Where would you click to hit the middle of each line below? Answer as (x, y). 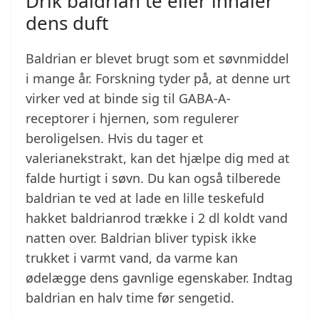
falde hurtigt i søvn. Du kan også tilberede (153, 178)
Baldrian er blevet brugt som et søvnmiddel (157, 59)
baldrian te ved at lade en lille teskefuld (145, 198)
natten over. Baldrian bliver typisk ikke (141, 238)
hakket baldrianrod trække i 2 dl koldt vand (157, 218)
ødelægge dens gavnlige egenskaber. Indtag (159, 278)
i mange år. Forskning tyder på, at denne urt (158, 79)
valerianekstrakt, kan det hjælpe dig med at (158, 158)
